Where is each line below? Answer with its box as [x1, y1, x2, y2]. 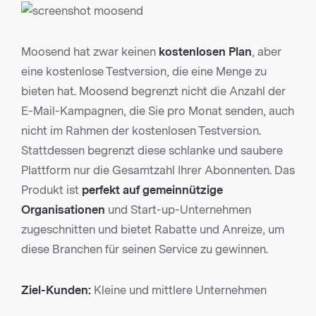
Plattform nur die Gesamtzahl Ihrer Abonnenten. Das [21, 164, 295, 178]
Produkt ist [21, 183, 82, 197]
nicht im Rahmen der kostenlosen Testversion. [21, 124, 261, 138]
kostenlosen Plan [159, 45, 252, 59]
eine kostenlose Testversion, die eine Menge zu [21, 65, 267, 79]
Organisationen [21, 203, 105, 217]
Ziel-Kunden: [21, 284, 94, 298]
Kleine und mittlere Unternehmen [94, 284, 267, 298]
